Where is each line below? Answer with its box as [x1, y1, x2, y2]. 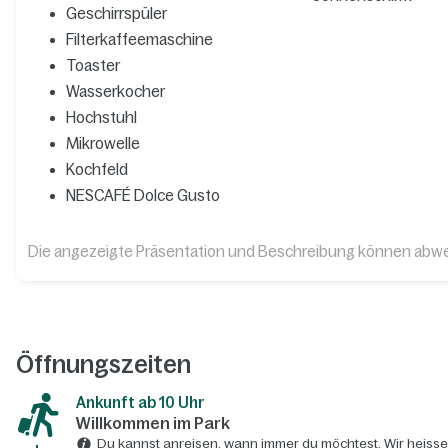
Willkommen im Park [75, 414, 230, 433]
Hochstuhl [65, 109, 137, 127]
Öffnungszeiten [15, 351, 191, 379]
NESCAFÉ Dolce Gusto [65, 187, 220, 205]
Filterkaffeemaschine [65, 31, 213, 49]
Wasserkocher [65, 83, 165, 101]
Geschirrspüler [65, 5, 167, 23]
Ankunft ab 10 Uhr [75, 394, 204, 412]
